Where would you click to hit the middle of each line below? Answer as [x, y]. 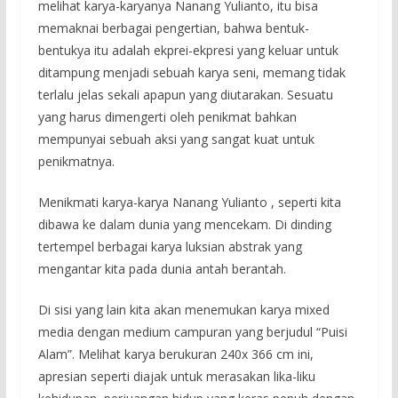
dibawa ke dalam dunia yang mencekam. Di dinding [184, 224]
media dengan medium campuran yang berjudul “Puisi [192, 331]
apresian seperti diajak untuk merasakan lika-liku [176, 376]
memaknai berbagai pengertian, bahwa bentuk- [173, 28]
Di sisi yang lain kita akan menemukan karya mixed [183, 309]
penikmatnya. [76, 161]
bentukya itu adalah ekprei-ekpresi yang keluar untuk [188, 50]
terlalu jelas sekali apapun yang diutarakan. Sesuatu [185, 94]
